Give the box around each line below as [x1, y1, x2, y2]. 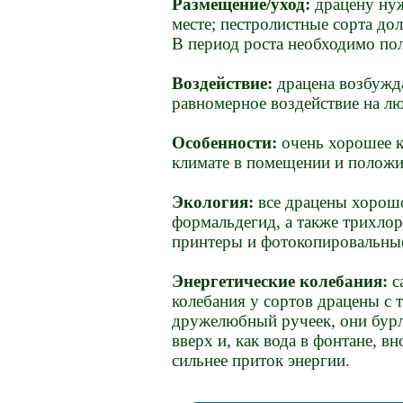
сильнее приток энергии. [172, 351, 351, 371]
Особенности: [172, 133, 278, 153]
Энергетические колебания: [172, 272, 389, 291]
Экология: [172, 193, 255, 212]
